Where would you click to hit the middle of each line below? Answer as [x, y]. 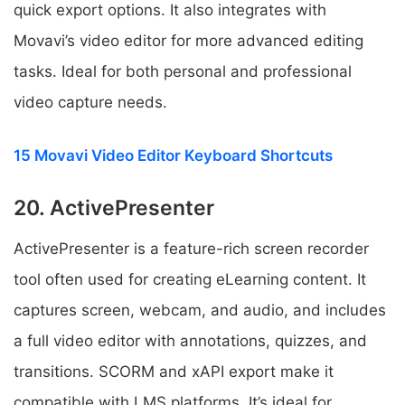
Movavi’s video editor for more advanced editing [188, 41]
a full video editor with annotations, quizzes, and [190, 340]
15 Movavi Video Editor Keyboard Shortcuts [173, 156]
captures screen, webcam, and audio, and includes [200, 310]
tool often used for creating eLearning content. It [190, 279]
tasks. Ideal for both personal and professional [183, 72]
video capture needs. [90, 103]
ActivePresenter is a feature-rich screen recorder [191, 248]
